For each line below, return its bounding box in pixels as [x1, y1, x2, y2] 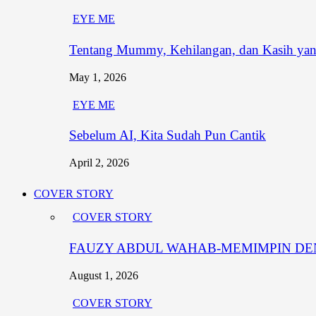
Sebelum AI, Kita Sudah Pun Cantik [69, 128, 266, 143]
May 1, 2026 [69, 71, 126, 83]
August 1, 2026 [69, 269, 138, 281]
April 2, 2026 [69, 157, 129, 169]
